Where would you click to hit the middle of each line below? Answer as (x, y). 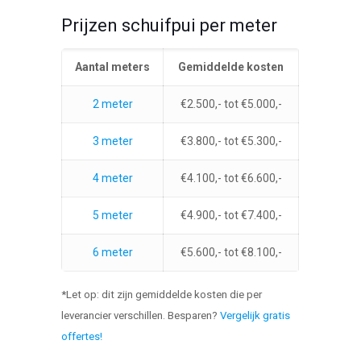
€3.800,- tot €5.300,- (231, 141)
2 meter (112, 104)
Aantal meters (113, 66)
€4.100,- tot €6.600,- (231, 178)
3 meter (112, 141)
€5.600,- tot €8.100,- (231, 252)
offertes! (82, 336)
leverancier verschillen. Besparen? (141, 315)
